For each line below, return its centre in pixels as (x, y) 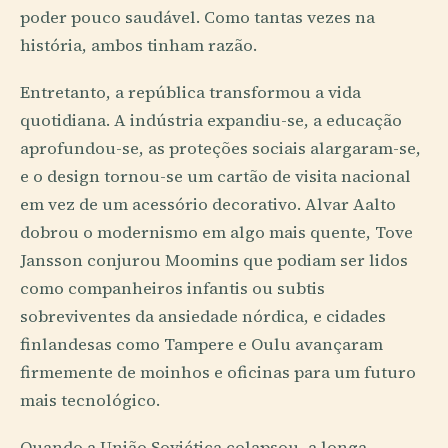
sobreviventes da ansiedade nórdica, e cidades (203, 317)
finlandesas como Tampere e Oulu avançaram (201, 345)
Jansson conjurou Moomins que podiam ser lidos (214, 261)
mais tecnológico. (90, 401)
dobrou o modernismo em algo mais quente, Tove (216, 233)
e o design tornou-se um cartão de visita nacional (215, 177)
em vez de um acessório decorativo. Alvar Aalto (208, 205)
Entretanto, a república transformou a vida (190, 93)
